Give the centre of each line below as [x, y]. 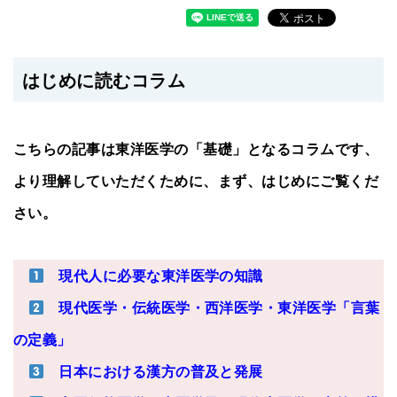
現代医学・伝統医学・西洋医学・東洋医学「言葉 [212, 308]
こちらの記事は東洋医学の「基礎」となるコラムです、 [196, 149]
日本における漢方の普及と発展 [153, 372]
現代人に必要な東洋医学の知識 [153, 276]
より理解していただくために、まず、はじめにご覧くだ [196, 181]
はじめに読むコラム [104, 81]
